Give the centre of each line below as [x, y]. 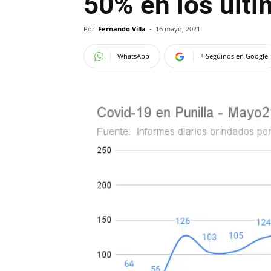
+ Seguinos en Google [234, 56]
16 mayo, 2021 [178, 29]
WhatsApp [133, 56]
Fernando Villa [122, 29]
